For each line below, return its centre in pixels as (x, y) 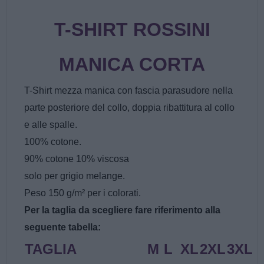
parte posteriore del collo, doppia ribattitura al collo (129, 108)
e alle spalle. (51, 125)
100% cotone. (53, 142)
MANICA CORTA (132, 65)
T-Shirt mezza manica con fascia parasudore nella (128, 91)
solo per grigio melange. (75, 176)
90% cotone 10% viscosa (77, 159)
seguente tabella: (62, 227)
